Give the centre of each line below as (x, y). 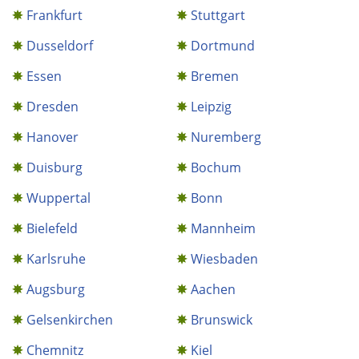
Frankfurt (54, 15)
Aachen (214, 289)
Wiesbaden (225, 259)
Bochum (216, 167)
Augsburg (56, 289)
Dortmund (223, 46)
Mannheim (224, 228)
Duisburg (54, 167)
